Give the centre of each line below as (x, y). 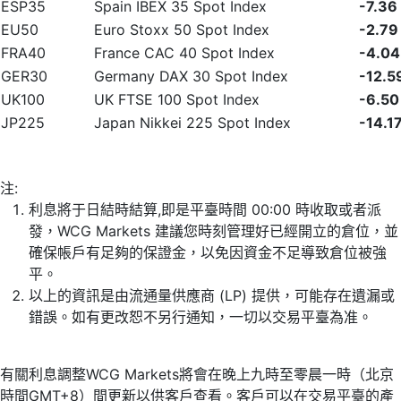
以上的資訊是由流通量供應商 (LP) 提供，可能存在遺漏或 (212, 295)
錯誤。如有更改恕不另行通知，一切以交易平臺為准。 (200, 317)
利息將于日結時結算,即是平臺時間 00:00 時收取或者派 (205, 209)
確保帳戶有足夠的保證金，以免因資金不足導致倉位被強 (208, 252)
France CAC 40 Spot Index (184, 53)
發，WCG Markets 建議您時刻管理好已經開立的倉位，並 (213, 231)
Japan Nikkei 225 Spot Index (192, 123)
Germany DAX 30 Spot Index (191, 76)
